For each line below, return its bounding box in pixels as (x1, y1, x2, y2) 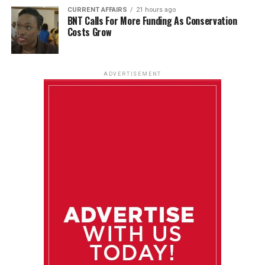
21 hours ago (135, 5, 176, 14)
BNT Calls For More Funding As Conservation (67, 13, 237, 28)
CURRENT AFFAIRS (67, 5, 127, 14)
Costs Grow (67, 24, 112, 39)
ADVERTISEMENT (103, 70, 162, 77)
